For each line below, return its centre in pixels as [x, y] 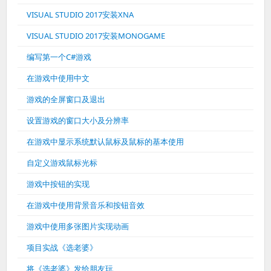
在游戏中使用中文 [58, 78]
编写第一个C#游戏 [59, 57]
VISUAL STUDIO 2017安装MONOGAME [96, 36]
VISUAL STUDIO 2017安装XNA [80, 15]
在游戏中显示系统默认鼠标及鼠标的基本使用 [105, 142]
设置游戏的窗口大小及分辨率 [78, 120]
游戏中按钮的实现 [58, 184]
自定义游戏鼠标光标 [62, 163]
